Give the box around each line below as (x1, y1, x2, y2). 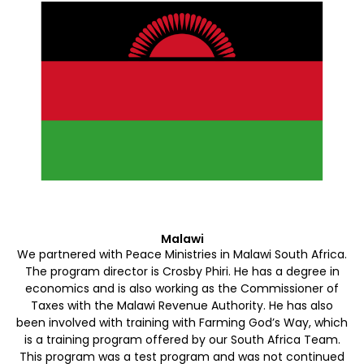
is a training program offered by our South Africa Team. (24, 331, 340, 348)
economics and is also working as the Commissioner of (25, 279, 339, 297)
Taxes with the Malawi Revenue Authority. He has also (31, 297, 333, 314)
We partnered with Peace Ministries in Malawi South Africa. (17, 245, 347, 262)
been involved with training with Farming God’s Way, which (16, 314, 348, 331)
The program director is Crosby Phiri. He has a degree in (24, 262, 340, 279)
